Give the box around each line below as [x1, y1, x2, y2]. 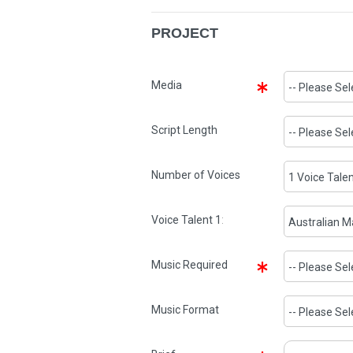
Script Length [151, 124, 217, 136]
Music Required [151, 258, 228, 271]
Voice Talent [151, 214, 213, 226]
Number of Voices [151, 169, 240, 181]
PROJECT [151, 25, 218, 41]
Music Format [151, 303, 219, 316]
